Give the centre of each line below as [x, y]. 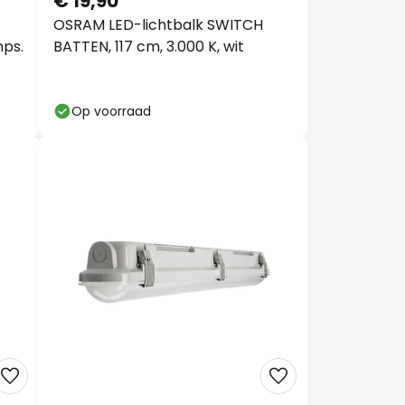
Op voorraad [111, 111]
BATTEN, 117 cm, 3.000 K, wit [149, 47]
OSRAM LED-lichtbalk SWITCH [158, 25]
